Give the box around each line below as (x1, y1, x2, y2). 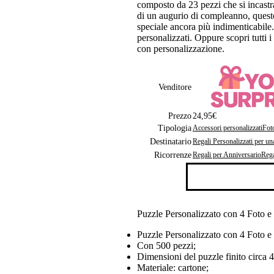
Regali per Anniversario (193, 150, 261, 160)
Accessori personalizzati (193, 124, 262, 133)
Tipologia (158, 123, 191, 133)
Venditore (158, 82, 191, 92)
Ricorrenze (154, 150, 191, 160)
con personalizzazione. (137, 43, 224, 54)
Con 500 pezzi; (137, 240, 196, 251)
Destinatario (150, 136, 191, 146)
